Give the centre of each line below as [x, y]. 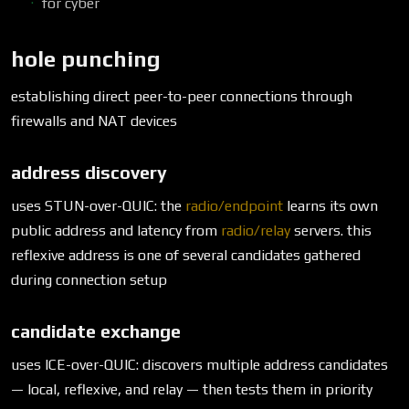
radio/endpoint [234, 205]
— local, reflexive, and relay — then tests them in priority [192, 389]
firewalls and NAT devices [94, 121]
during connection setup [89, 279]
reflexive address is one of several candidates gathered [186, 255]
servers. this [331, 230]
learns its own [330, 205]
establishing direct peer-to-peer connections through [182, 96]
